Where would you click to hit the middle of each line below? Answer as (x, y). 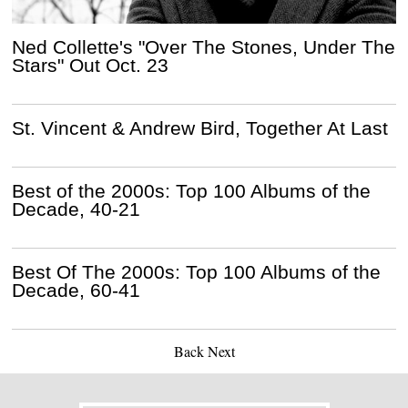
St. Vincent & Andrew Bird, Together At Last (200, 128)
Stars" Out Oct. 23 (91, 66)
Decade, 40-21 (76, 209)
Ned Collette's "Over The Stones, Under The (204, 47)
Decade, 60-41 (76, 291)
